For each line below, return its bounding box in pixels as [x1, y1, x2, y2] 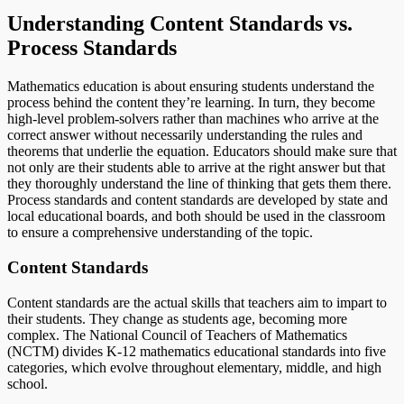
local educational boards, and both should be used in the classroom [7, 208, 385, 225]
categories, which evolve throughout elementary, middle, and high [7, 359, 381, 375]
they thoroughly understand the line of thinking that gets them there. [7, 176, 391, 192]
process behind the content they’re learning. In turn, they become [7, 95, 375, 111]
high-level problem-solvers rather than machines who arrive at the [7, 111, 379, 127]
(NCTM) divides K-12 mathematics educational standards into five [7, 343, 386, 359]
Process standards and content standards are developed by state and [7, 192, 388, 208]
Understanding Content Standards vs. [7, 12, 353, 36]
